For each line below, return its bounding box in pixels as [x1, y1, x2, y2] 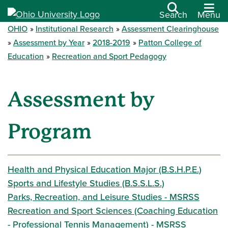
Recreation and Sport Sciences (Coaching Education [8, 204, 218, 217]
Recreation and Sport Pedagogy [52, 50, 166, 62]
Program [8, 120, 92, 144]
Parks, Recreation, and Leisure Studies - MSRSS [8, 190, 199, 204]
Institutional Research [36, 23, 113, 35]
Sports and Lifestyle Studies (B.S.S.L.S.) [8, 177, 164, 190]
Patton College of [138, 37, 202, 48]
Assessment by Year [13, 37, 84, 48]
